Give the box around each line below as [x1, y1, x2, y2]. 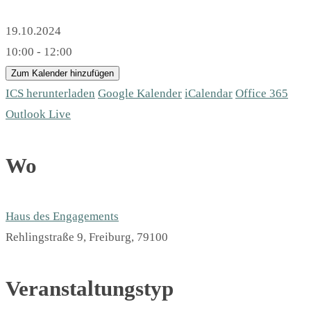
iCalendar [185, 87, 233, 101]
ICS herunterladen [6, 87, 95, 101]
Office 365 [235, 87, 288, 101]
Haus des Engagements [6, 210, 119, 224]
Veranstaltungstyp [6, 276, 174, 301]
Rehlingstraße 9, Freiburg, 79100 [6, 230, 168, 244]
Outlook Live [6, 108, 71, 121]
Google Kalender [98, 87, 182, 101]
